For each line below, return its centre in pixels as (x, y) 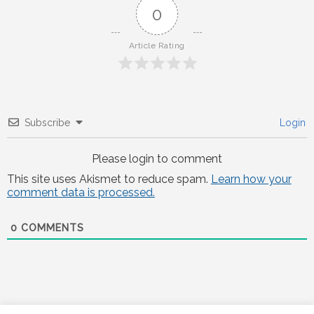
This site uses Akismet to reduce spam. (109, 179)
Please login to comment (157, 158)
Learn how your (251, 179)
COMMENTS (50, 227)
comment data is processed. (81, 192)
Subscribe (47, 122)
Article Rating (157, 45)
